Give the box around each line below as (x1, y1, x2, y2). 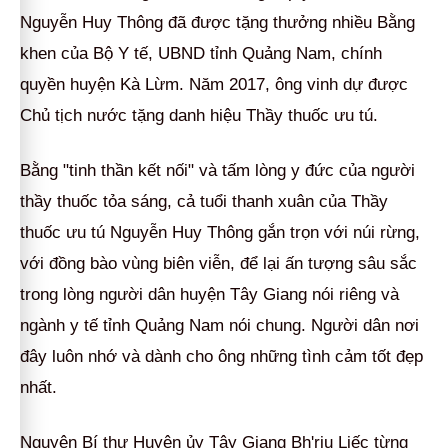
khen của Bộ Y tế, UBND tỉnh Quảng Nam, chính (20, 43, 382, 63)
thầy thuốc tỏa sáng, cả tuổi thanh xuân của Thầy (20, 191, 388, 211)
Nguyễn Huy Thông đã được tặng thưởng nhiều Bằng (20, 12, 415, 32)
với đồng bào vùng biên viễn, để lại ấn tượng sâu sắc (20, 253, 417, 273)
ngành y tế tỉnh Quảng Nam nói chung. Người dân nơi (20, 315, 419, 335)
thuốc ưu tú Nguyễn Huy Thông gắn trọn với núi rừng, (20, 222, 420, 242)
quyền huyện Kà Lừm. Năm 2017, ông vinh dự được (20, 74, 408, 94)
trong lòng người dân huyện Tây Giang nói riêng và (20, 284, 399, 304)
